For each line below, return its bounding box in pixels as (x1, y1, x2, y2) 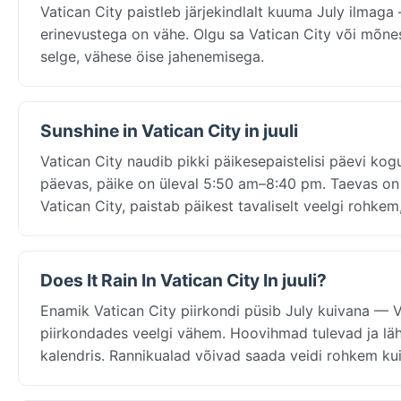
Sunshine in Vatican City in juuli (40, 119, 298, 141)
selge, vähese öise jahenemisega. (40, 47, 264, 65)
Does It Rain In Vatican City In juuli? (40, 269, 327, 291)
